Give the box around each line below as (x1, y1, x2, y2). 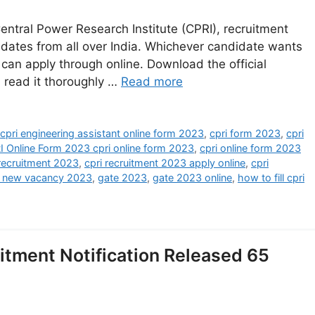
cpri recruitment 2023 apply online (84, 157, 245, 169)
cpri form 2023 (210, 127, 281, 140)
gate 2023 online (153, 172, 232, 184)
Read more (121, 75, 183, 89)
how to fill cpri (238, 172, 304, 184)
